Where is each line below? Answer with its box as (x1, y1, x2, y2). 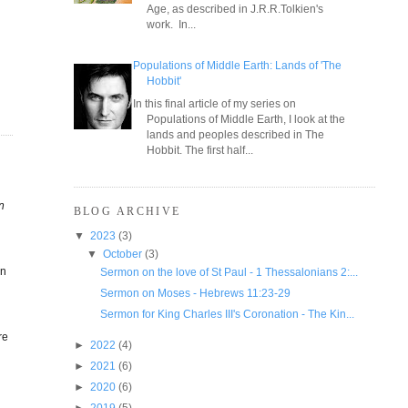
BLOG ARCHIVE (73, 205, 181, 219)
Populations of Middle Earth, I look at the (147, 113, 346, 126)
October (102, 248, 142, 260)
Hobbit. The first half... (147, 144, 254, 157)
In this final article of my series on (133, 97, 297, 110)
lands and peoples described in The (147, 128, 325, 141)
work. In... (147, 18, 197, 31)
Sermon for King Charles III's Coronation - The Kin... (99, 307, 354, 320)
